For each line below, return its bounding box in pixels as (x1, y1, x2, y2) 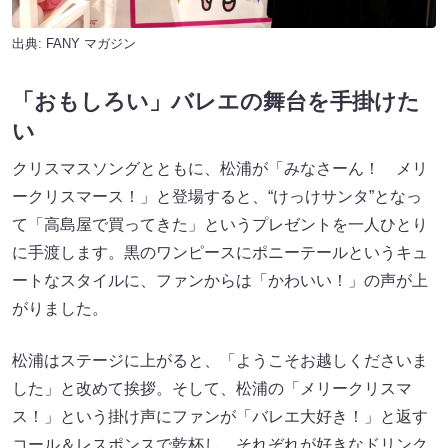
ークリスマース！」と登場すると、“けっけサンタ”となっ (12, 188, 422, 206)
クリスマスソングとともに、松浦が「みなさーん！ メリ (12, 160, 428, 178)
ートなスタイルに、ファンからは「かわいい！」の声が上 (12, 272, 428, 290)
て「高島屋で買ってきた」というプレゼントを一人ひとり (12, 216, 428, 234)
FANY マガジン (46, 36, 136, 51)
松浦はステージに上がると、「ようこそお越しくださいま (12, 352, 428, 370)
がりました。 (12, 300, 108, 318)
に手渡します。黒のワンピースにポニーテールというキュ (12, 244, 428, 262)
